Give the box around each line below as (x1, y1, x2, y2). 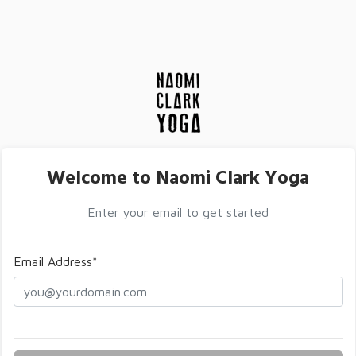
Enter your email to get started (87, 205, 269, 219)
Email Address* (13, 254, 98, 269)
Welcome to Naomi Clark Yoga (47, 164, 309, 194)
